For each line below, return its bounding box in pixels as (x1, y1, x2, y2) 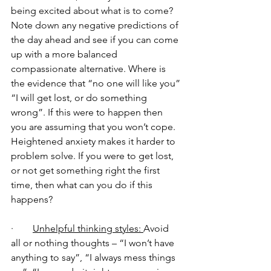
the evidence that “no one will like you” (11, 77, 183, 89)
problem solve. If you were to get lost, (11, 149, 176, 162)
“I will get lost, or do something (11, 91, 149, 103)
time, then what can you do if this (11, 178, 155, 191)
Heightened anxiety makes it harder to (11, 135, 178, 147)
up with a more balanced (11, 48, 120, 60)
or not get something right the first (11, 164, 162, 176)
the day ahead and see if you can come (11, 33, 181, 45)
